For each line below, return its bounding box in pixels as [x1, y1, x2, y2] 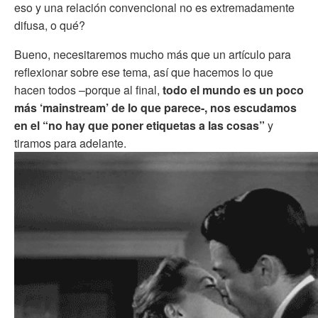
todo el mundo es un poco [163, 81, 304, 98]
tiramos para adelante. [14, 134, 126, 151]
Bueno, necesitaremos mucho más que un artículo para [14, 45, 291, 62]
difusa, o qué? [14, 16, 85, 33]
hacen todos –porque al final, [14, 81, 163, 98]
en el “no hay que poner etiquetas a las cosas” [14, 116, 265, 133]
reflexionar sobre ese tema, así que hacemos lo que [14, 63, 273, 80]
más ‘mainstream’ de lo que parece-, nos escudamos [14, 99, 297, 116]
